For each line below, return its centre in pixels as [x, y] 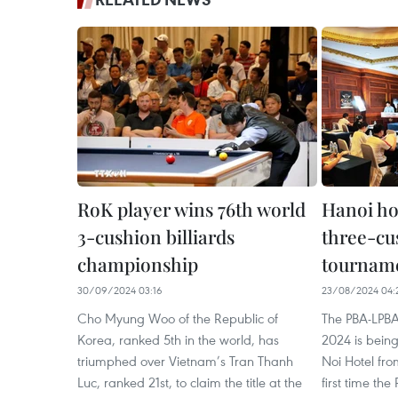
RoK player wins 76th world [191, 209]
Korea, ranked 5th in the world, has [178, 339]
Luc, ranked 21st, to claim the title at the [190, 382]
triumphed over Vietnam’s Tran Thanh [185, 361]
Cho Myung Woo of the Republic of [178, 318]
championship [138, 264]
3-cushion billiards [156, 236]
